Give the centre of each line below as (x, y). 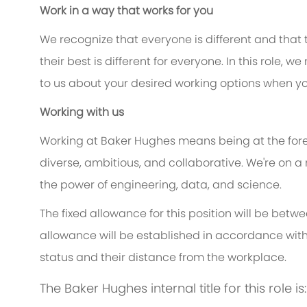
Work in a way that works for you (126, 11)
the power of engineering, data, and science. (161, 185)
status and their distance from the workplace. (163, 258)
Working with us (82, 112)
